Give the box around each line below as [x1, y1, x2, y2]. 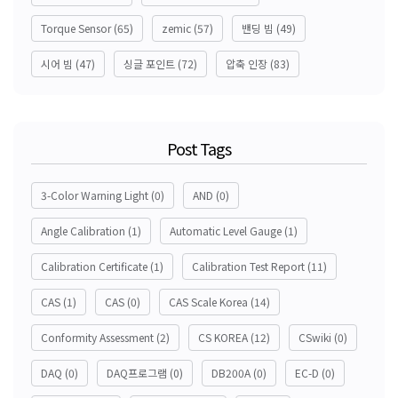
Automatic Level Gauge [170, 222, 282, 238]
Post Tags [167, 136, 231, 160]
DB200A [211, 364, 251, 380]
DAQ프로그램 [107, 364, 167, 380]
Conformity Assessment [41, 329, 154, 345]
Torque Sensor [41, 20, 111, 36]
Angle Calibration [41, 222, 125, 238]
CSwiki [298, 329, 331, 345]
